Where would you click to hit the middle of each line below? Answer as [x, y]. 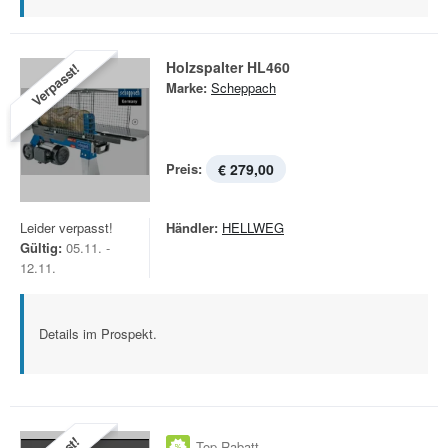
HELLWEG [253, 227]
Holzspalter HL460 [228, 67]
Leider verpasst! [66, 227]
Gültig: [41, 247]
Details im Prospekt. [98, 333]
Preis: [184, 168]
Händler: [192, 227]
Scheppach [243, 87]
